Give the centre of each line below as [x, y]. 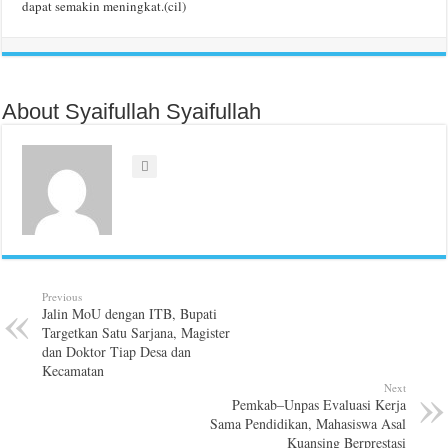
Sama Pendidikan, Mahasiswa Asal [307, 423]
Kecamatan [73, 370]
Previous [62, 296]
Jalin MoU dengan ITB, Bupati [130, 313]
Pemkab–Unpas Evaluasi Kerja [318, 404]
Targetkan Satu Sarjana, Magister [136, 332]
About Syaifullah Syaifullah [132, 111]
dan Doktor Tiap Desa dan [117, 351]
